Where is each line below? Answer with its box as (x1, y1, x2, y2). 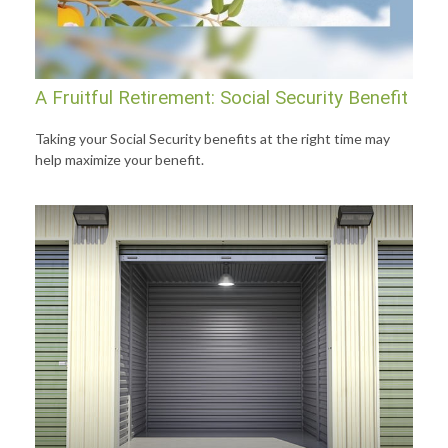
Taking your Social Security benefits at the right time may (35, 130, 390, 148)
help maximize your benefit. (35, 151, 204, 169)
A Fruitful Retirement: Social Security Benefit (35, 87, 408, 110)
